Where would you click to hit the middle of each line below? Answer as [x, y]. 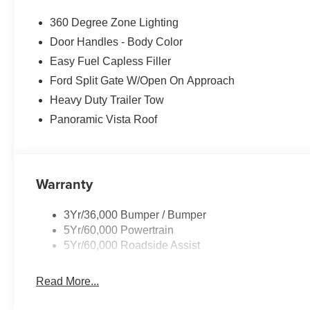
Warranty [65, 183]
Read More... [68, 281]
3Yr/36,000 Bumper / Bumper [135, 215]
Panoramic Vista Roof [104, 119]
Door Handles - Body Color [117, 42]
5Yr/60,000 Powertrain [119, 230]
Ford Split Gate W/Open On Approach [143, 80]
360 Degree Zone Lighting [115, 22]
